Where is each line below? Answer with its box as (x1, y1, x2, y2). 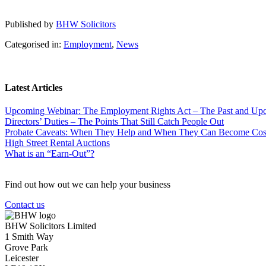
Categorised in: (5, 39, 64, 49)
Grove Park (5, 242, 48, 253)
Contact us (5, 199, 45, 210)
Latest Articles (5, 82, 62, 93)
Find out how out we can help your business (5, 179, 170, 190)
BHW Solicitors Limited (5, 221, 96, 232)
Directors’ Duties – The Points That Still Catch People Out (5, 116, 224, 127)
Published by (5, 18, 56, 29)
